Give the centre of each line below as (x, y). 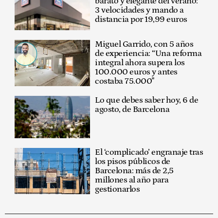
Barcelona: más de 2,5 (134, 171)
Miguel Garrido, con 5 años (144, 44)
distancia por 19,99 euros (141, 20)
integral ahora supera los (140, 63)
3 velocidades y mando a (139, 10)
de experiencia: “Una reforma (148, 53)
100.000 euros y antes (136, 72)
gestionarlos (118, 190)
